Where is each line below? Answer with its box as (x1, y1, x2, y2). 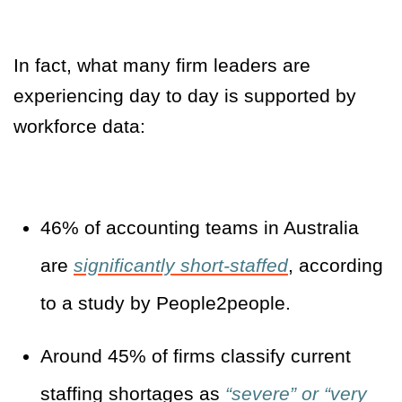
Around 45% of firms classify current (40, 345, 351, 367)
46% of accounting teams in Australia (40, 217, 359, 239)
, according (288, 255, 383, 276)
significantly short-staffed (74, 255, 288, 276)
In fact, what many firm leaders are (13, 55, 310, 76)
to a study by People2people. (40, 293, 291, 314)
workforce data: (13, 116, 145, 137)
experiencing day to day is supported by (13, 85, 356, 107)
